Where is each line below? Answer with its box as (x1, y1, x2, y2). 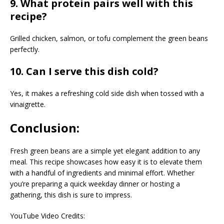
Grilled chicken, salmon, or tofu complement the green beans (10, 33, 208, 43)
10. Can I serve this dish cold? (10, 64, 158, 78)
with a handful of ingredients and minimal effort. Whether (10, 168, 194, 178)
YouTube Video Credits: (10, 211, 85, 221)
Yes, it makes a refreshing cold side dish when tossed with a (10, 88, 204, 98)
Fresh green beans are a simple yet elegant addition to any (10, 146, 200, 156)
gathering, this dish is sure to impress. (10, 190, 132, 200)
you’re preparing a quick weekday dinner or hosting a (10, 179, 180, 189)
